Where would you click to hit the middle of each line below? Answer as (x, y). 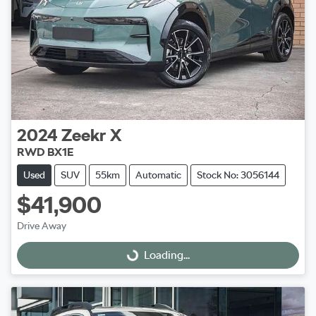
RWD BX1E (45, 152)
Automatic (158, 175)
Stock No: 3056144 (238, 175)
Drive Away (42, 226)
